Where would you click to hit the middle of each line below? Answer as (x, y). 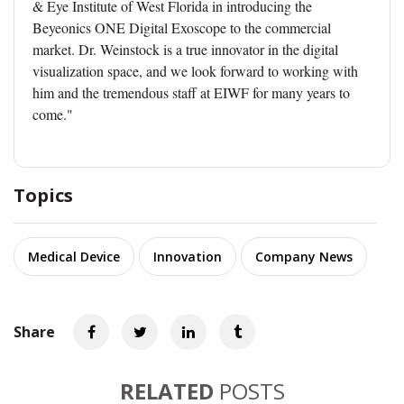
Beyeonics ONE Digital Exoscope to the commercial (182, 27)
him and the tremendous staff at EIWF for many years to (191, 92)
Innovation (188, 256)
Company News (304, 256)
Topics (43, 195)
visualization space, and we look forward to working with (195, 70)
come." (53, 114)
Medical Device (74, 256)
